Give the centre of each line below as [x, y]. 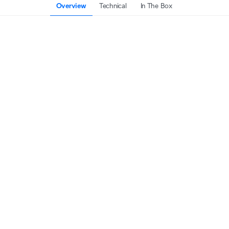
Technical [113, 6]
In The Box [156, 6]
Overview [71, 6]
